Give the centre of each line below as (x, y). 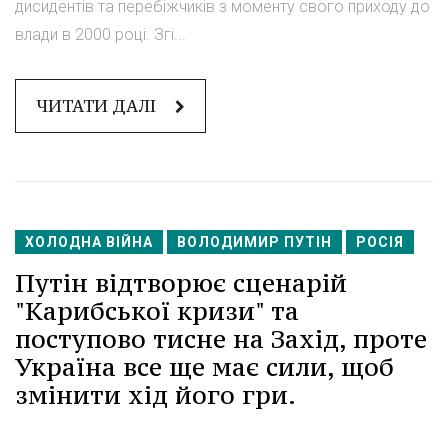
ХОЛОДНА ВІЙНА (89, 242)
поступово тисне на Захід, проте (221, 339)
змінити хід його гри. (155, 395)
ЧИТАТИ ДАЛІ (98, 106)
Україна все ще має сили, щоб (204, 367)
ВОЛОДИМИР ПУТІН (254, 242)
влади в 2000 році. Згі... (100, 35)
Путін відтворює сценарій (181, 283)
